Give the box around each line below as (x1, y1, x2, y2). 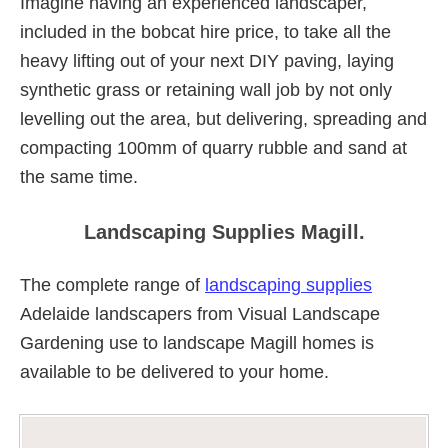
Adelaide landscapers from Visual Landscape (20, 303, 380, 324)
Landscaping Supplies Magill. (83, 220, 365, 243)
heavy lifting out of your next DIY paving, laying (20, 50, 394, 71)
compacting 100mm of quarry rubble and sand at (20, 137, 407, 158)
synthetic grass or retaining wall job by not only (20, 79, 392, 100)
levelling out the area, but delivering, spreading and (20, 108, 427, 129)
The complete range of (20, 274, 205, 295)
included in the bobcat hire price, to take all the (20, 21, 391, 42)
